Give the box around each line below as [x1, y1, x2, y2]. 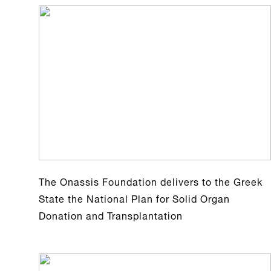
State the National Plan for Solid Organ [39, 188, 230, 207]
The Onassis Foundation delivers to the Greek [39, 171, 263, 190]
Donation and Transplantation [39, 205, 183, 224]
